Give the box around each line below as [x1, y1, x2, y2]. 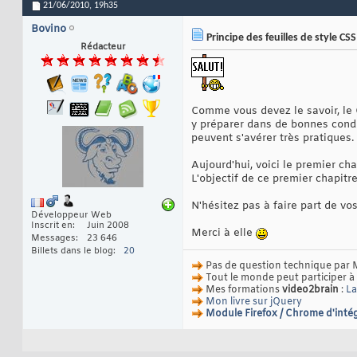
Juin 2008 [87, 220, 129, 232]
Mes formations [203, 284, 282, 297]
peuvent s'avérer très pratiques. [191, 131, 354, 146]
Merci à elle [191, 226, 256, 241]
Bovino [31, 22, 66, 37]
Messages [31, 233, 76, 245]
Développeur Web [31, 210, 112, 222]
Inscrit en [31, 220, 73, 232]
